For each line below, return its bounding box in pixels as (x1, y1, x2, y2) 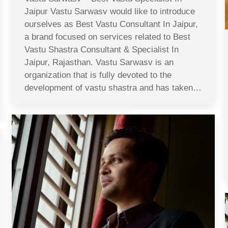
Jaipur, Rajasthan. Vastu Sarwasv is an (24, 57, 174, 67)
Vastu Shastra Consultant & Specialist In (24, 44, 179, 54)
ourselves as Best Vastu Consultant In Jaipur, (24, 19, 198, 29)
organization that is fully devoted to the (24, 70, 172, 80)
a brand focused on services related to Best (24, 32, 190, 42)
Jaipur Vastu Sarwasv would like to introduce (24, 6, 195, 16)
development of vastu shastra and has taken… (24, 82, 202, 93)
